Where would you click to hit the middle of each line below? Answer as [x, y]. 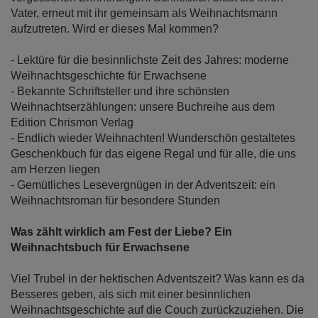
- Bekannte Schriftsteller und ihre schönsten [120, 91]
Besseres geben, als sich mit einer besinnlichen [131, 294]
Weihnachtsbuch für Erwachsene [100, 247]
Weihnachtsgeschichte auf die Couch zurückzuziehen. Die [157, 310]
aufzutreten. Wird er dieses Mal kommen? [115, 29]
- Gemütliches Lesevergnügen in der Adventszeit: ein [143, 185]
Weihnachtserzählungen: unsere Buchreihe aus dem [143, 107]
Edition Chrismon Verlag [72, 122]
